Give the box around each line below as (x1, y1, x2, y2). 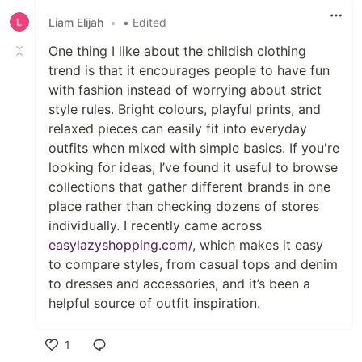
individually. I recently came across (48, 217, 262, 234)
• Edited (123, 15, 166, 29)
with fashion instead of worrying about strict (48, 82, 322, 98)
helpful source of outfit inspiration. (48, 295, 260, 311)
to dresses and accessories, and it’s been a (48, 276, 310, 292)
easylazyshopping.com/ (48, 237, 192, 253)
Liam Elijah (48, 15, 103, 29)
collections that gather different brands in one (48, 179, 330, 195)
